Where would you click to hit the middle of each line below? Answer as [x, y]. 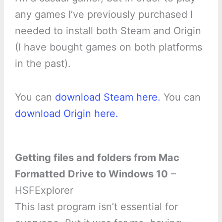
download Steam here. [108, 97]
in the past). [43, 63]
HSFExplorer [44, 190]
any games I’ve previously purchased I [104, 14]
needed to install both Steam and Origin [108, 30]
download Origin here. [66, 113]
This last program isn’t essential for [96, 206]
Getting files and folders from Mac [97, 157]
